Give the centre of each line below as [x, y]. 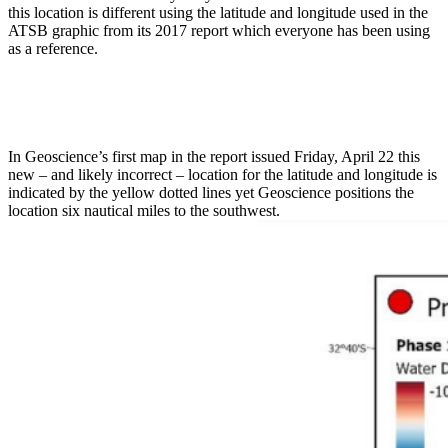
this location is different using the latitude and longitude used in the [218, 13]
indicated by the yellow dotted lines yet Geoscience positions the [211, 193]
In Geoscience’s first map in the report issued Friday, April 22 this [214, 157]
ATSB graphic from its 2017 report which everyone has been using [219, 31]
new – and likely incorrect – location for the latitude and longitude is [222, 175]
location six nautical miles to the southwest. [144, 211]
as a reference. [53, 49]
